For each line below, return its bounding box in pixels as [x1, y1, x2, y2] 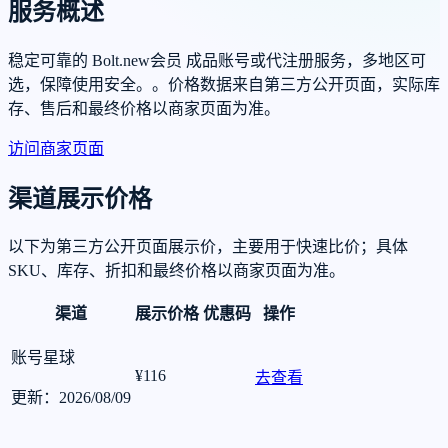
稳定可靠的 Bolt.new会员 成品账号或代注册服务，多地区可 [8, 51, 426, 69]
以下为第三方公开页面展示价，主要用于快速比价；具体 [8, 238, 408, 256]
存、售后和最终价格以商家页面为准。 [8, 99, 280, 117]
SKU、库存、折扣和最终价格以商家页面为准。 [8, 262, 345, 280]
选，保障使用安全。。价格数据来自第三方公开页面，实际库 [8, 75, 440, 93]
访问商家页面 [8, 139, 104, 157]
